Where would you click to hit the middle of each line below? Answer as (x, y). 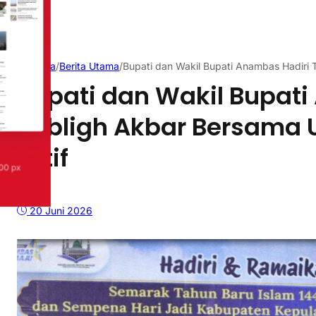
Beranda (36, 66)
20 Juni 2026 (61, 210)
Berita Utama (89, 66)
